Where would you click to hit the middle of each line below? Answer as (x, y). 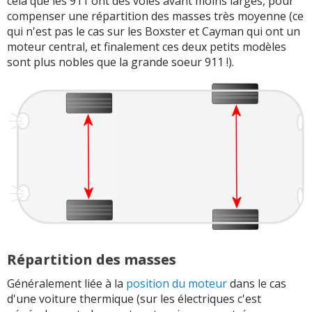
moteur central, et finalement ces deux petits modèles (147, 47)
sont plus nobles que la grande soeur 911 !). (120, 62)
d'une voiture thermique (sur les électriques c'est (134, 298)
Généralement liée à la (67, 283)
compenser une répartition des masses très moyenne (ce (155, 16)
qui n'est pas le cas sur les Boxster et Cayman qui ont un (154, 32)
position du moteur (177, 283)
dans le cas (257, 283)
